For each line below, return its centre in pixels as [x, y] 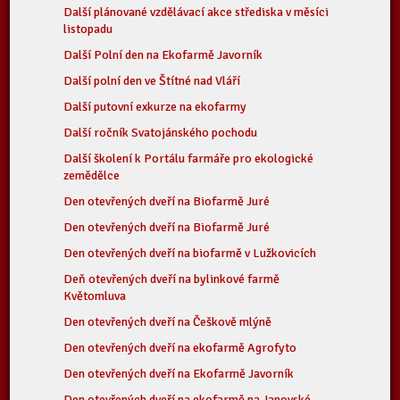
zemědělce [92, 175]
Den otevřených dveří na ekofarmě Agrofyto [180, 348]
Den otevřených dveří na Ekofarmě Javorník [179, 374]
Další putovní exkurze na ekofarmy [155, 107]
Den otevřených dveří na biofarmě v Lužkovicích [190, 253]
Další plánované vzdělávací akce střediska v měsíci [196, 12]
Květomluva [95, 296]
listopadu [88, 29]
